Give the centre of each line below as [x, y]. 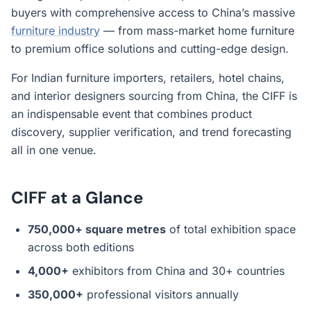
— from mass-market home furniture [197, 31]
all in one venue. [54, 150]
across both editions [81, 247]
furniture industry [56, 31]
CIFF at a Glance [77, 197]
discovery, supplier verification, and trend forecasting [151, 132]
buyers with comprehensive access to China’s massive [153, 12]
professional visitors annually [161, 294]
